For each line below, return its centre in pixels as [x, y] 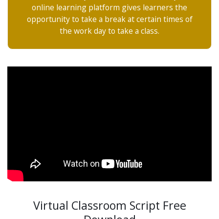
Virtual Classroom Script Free [109, 206]
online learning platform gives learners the [109, 8]
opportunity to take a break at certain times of [109, 19]
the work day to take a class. [109, 31]
